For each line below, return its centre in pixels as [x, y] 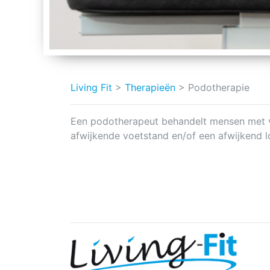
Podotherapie [219, 87]
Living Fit [91, 87]
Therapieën [150, 87]
